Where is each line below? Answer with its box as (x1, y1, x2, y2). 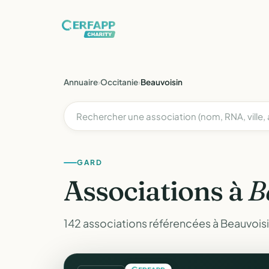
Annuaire (64, 77, 98, 87)
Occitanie (100, 77, 138, 87)
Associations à (64, 174, 249, 208)
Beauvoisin (141, 77, 183, 87)
